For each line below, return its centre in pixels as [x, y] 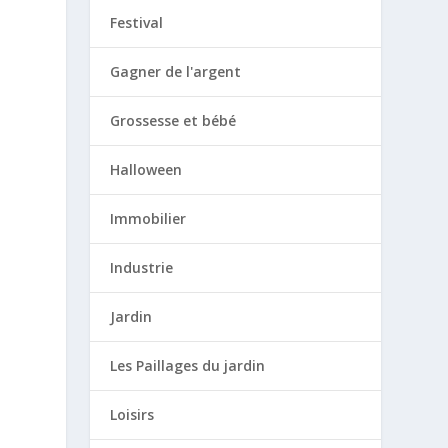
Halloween [146, 169]
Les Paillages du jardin [188, 365]
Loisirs [132, 414]
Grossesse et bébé [173, 120]
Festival [137, 22]
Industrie [142, 267]
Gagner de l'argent [176, 71]
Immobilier [148, 218]
